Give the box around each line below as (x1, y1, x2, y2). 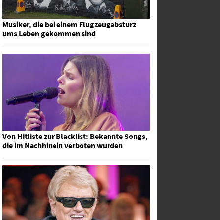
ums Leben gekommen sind (2, 28, 96, 38)
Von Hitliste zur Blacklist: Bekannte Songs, (2, 131, 148, 141)
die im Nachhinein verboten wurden (2, 140, 123, 150)
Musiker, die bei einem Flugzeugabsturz (2, 19, 136, 29)
